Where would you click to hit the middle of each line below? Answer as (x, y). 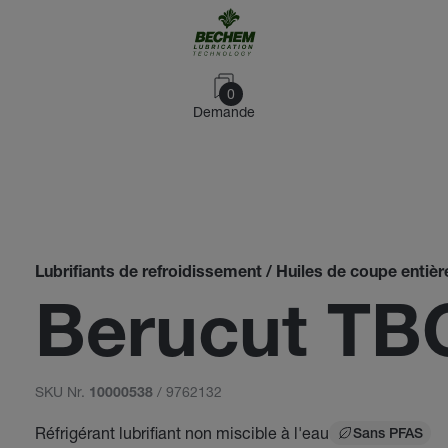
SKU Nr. (61, 391)
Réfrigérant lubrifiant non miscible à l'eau (181, 432)
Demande (224, 111)
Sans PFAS (387, 435)
